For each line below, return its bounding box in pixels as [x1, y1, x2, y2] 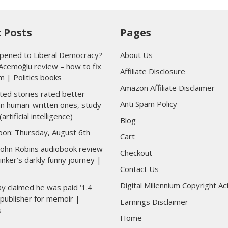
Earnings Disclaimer [120, 196, 188, 207]
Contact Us [120, 164, 159, 174]
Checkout [120, 148, 152, 158]
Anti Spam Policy [120, 99, 177, 109]
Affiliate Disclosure [120, 66, 185, 76]
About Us [120, 50, 153, 60]
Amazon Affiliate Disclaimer [120, 82, 215, 93]
